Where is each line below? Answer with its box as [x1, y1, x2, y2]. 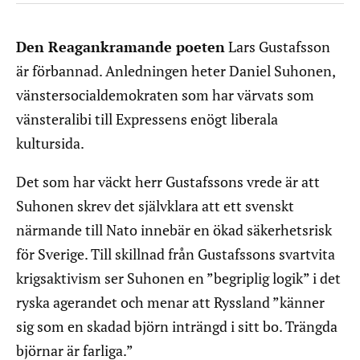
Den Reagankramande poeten [16, 37, 225, 57]
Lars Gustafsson [225, 37, 330, 57]
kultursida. [16, 133, 84, 153]
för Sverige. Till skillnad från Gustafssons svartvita [16, 244, 335, 264]
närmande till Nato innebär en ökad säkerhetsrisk [16, 220, 332, 240]
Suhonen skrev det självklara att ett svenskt [16, 196, 294, 216]
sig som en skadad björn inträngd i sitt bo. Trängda [16, 317, 337, 337]
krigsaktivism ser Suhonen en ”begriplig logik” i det [16, 268, 341, 288]
